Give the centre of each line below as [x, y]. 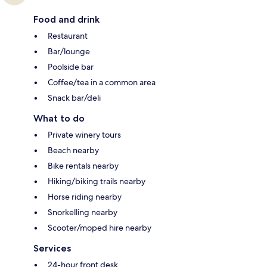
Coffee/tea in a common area [102, 82]
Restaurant [68, 35]
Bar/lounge [69, 51]
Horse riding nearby [85, 196]
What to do [59, 118]
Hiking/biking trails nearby [97, 181]
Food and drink [66, 19]
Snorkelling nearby [83, 212]
